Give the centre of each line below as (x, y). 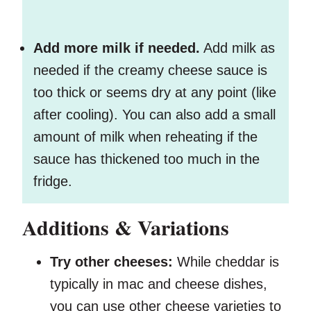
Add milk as (237, 48)
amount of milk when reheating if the (145, 137)
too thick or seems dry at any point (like (155, 93)
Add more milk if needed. (117, 48)
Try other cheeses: (114, 262)
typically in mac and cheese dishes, (159, 284)
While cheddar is (228, 262)
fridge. (53, 182)
